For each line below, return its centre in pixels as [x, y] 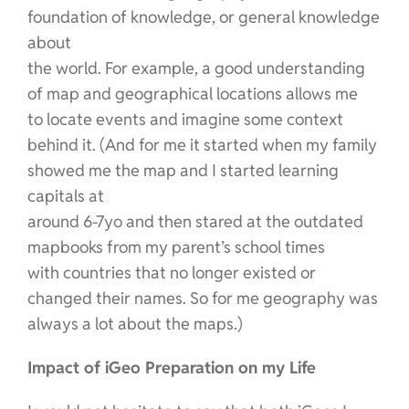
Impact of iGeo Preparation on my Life [171, 367]
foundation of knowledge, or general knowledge [203, 16]
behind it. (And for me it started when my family [202, 144]
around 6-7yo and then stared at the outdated [195, 221]
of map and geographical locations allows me [192, 93]
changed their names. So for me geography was [202, 298]
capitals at [65, 195]
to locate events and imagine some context [185, 119]
